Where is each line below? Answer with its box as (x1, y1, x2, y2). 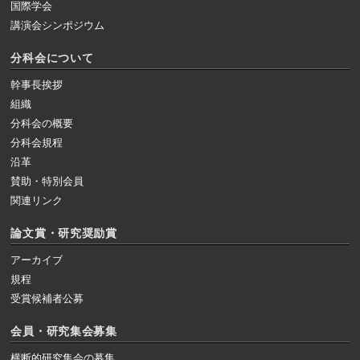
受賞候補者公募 (10, 292, 84, 305)
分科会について (10, 51, 94, 65)
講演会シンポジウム (10, 19, 105, 32)
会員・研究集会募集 (10, 325, 117, 338)
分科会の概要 (10, 117, 74, 130)
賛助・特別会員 (10, 175, 84, 188)
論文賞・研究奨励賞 (10, 227, 117, 240)
